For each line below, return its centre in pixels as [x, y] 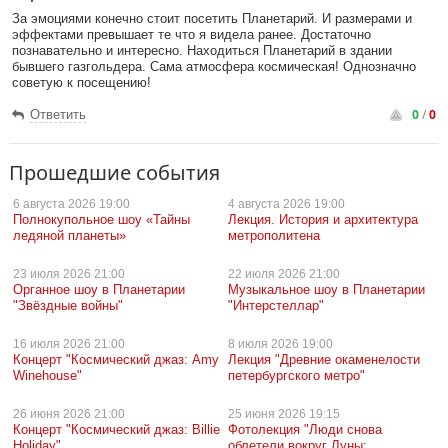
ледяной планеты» [69, 235]
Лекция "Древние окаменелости [324, 359]
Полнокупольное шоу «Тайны [101, 219]
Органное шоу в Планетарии [99, 289]
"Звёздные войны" [68, 305]
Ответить [58, 114]
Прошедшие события [114, 172]
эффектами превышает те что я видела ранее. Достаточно [191, 34]
